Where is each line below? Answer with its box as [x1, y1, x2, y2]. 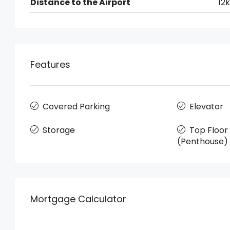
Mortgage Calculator [30, 193, 126, 205]
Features [30, 58, 70, 71]
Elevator [189, 101, 223, 112]
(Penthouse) [177, 136, 228, 147]
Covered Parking [43, 101, 110, 112]
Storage [43, 124, 75, 136]
